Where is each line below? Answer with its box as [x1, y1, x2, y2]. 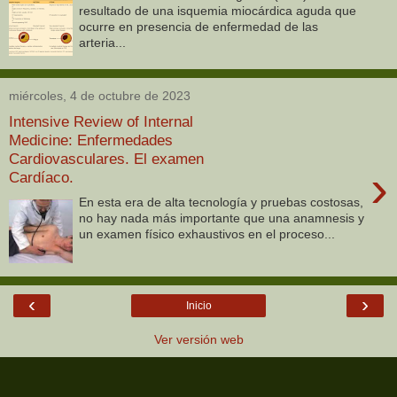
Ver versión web [153, 332, 244, 346]
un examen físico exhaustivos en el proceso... [79, 227, 336, 242]
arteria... [79, 35, 127, 51]
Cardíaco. [9, 167, 74, 186]
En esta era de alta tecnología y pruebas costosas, [79, 195, 364, 210]
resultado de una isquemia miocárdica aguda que [79, 4, 357, 19]
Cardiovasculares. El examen [9, 149, 204, 167]
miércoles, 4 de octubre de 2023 [9, 89, 191, 103]
